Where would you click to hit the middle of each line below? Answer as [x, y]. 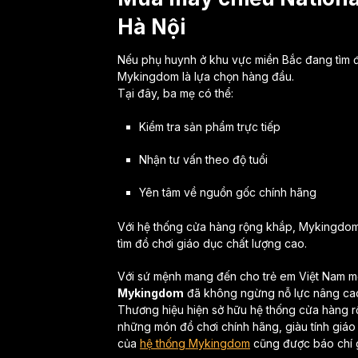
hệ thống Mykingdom [195, 343]
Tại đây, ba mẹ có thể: [175, 93]
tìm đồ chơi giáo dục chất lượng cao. [212, 243]
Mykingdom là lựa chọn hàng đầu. [206, 76]
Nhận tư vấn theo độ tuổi [203, 159]
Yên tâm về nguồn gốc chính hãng [227, 192]
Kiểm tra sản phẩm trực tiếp [209, 126]
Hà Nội [151, 26]
